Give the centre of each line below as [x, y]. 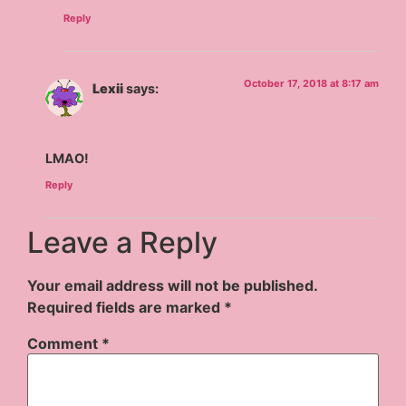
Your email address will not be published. [173, 286]
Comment [65, 344]
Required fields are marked [126, 308]
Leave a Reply [123, 243]
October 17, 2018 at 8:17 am [311, 83]
